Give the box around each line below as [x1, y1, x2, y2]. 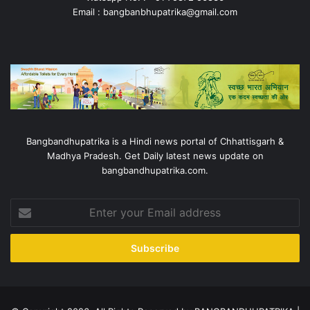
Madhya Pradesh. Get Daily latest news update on [46, 149, 264, 161]
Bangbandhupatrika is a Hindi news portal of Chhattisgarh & [26, 135, 284, 147]
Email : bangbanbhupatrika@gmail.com [73, 6, 237, 18]
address [10, 242, 44, 254]
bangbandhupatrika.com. [102, 164, 208, 176]
